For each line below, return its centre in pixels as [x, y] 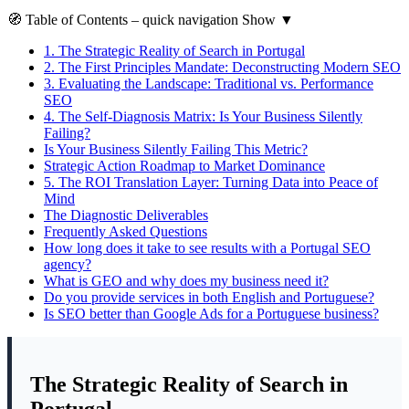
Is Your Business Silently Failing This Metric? [176, 149]
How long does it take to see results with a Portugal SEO [207, 247]
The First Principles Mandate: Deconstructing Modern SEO [228, 67]
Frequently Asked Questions [126, 231]
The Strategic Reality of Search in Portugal [180, 50]
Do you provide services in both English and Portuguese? [209, 297]
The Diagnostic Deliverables [126, 215]
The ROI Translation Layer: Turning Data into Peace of [216, 182]
